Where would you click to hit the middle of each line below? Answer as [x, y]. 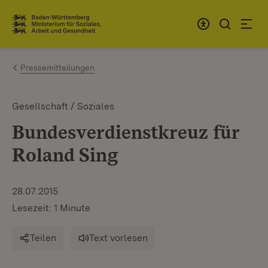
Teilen [43, 238]
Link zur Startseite [56, 29]
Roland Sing [65, 155]
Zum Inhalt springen [79, 19]
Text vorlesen [118, 238]
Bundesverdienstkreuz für [126, 132]
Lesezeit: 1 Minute [51, 208]
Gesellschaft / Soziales [63, 106]
